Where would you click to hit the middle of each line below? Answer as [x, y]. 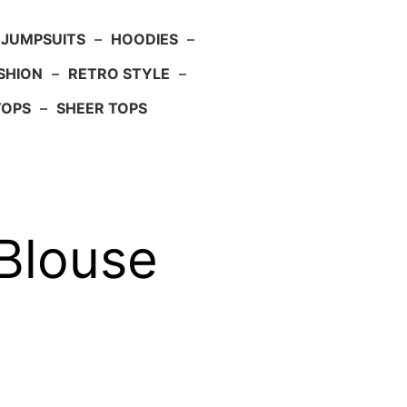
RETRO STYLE [119, 74]
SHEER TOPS [101, 109]
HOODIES [144, 40]
